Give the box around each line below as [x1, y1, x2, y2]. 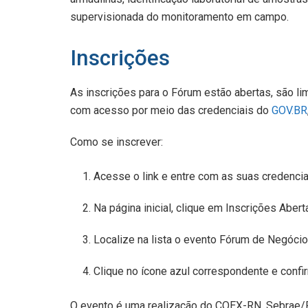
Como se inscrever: [70, 135, 163, 148]
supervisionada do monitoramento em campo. [70, 10, 289, 24]
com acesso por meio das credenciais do [70, 103, 272, 117]
